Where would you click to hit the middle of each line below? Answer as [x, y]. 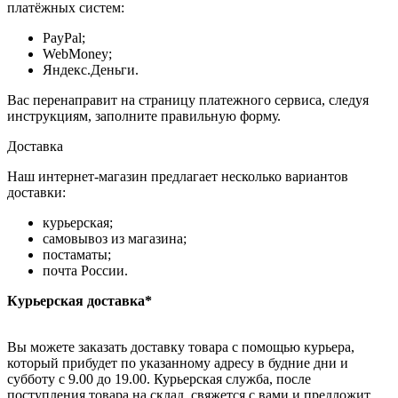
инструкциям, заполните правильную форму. [144, 116]
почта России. [85, 271]
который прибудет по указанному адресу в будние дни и [178, 363]
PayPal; [64, 38]
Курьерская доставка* [80, 301]
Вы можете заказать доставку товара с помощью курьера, [181, 347]
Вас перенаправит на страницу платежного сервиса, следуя [188, 100]
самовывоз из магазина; [115, 239]
